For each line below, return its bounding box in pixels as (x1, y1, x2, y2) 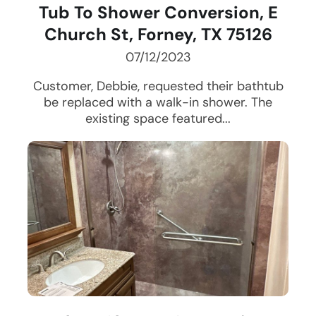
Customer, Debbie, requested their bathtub (32, 78, 284, 95)
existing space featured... (85, 110, 231, 128)
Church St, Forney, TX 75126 (44, 23, 272, 46)
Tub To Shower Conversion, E (38, 1, 278, 24)
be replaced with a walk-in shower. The (44, 94, 272, 111)
